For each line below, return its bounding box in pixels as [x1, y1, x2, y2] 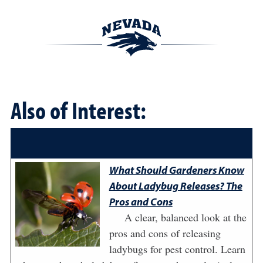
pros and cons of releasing [109, 226, 221, 240]
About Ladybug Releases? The [109, 179, 242, 193]
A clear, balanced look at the [124, 210, 247, 224]
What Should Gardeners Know [109, 163, 244, 177]
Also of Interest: [11, 94, 146, 126]
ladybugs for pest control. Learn [109, 242, 245, 256]
